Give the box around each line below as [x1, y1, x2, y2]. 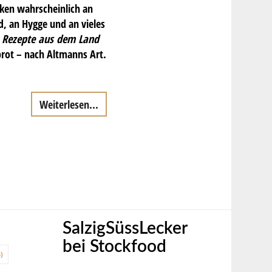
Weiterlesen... [39, 97, 98, 112]
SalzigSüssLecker [63, 220, 188, 237]
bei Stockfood [63, 238, 167, 256]
